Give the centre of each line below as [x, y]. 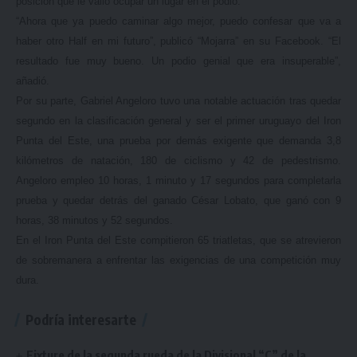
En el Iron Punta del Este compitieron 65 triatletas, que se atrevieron [178, 240]
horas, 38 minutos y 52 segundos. [94, 220]
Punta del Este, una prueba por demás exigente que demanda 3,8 [178, 141]
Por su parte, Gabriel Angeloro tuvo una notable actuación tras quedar [178, 101]
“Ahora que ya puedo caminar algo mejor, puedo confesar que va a [178, 21]
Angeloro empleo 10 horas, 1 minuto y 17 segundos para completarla [178, 180]
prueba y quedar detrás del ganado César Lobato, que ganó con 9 [178, 200]
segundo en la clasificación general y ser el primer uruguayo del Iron [178, 121]
